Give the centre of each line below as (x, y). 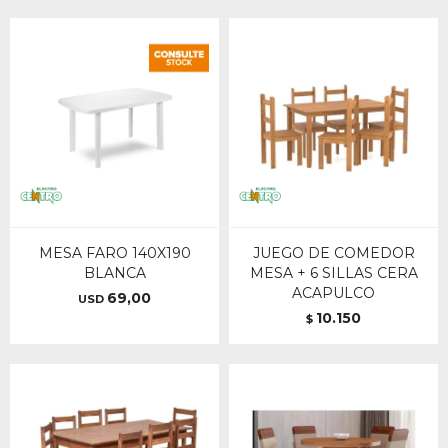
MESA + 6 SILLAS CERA (333, 273)
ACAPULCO (333, 293)
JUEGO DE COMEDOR (333, 253)
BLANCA (114, 273)
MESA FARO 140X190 (114, 253)
